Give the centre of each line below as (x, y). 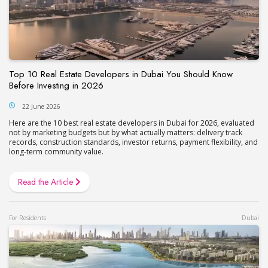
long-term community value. (56, 151)
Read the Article (47, 182)
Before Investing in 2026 (56, 85)
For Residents (28, 217)
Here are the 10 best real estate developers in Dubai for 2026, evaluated (132, 123)
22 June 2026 (41, 106)
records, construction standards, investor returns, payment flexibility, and (133, 142)
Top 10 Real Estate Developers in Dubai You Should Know (121, 74)
